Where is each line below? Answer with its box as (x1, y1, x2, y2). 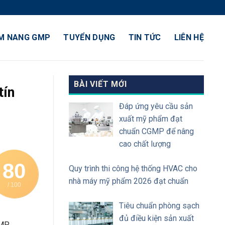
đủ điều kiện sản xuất (119, 213, 194, 223)
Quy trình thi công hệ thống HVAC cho (69, 164, 197, 173)
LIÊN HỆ (174, 33, 204, 42)
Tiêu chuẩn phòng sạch (119, 201, 199, 210)
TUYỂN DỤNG (63, 33, 116, 42)
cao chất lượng (119, 139, 171, 149)
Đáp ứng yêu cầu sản (119, 101, 193, 111)
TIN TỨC (128, 33, 161, 42)
